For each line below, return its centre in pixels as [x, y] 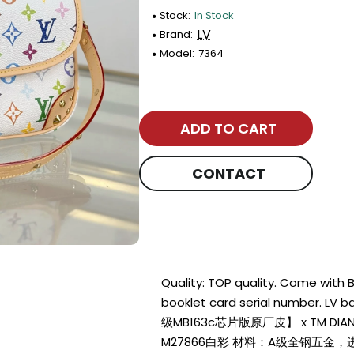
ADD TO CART [229, 128]
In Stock [215, 15]
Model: [177, 53]
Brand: [177, 34]
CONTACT [228, 173]
